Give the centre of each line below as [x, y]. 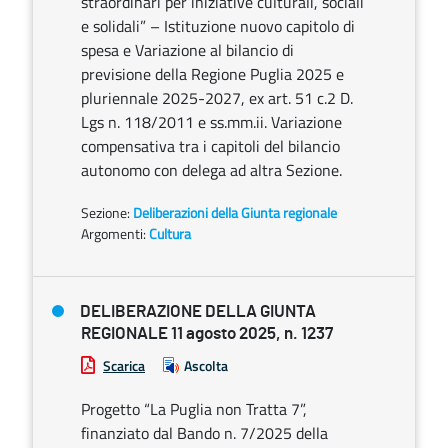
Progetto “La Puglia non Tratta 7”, [194, 409]
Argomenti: [113, 233]
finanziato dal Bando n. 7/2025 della [204, 433]
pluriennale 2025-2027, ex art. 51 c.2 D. [217, 98]
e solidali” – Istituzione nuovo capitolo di [218, 26]
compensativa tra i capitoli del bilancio [210, 146]
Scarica [124, 365]
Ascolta [206, 365]
